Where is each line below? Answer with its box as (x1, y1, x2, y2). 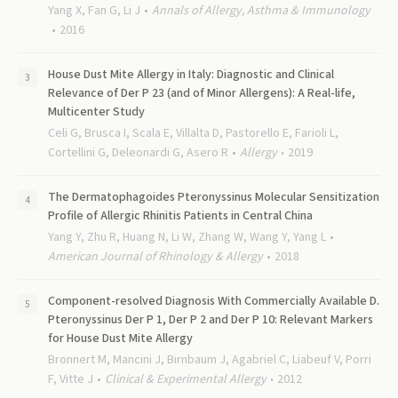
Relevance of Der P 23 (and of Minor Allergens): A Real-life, (48, 84, 355, 102)
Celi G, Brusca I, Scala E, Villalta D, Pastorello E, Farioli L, (48, 124, 338, 142)
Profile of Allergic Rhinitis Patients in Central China (48, 207, 313, 225)
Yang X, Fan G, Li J (48, 2, 140, 20)
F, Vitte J (48, 370, 93, 388)
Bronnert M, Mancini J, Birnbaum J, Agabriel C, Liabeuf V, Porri (48, 351, 371, 369)
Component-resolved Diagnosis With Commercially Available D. (48, 292, 379, 310)
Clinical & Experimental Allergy (104, 370, 267, 388)
